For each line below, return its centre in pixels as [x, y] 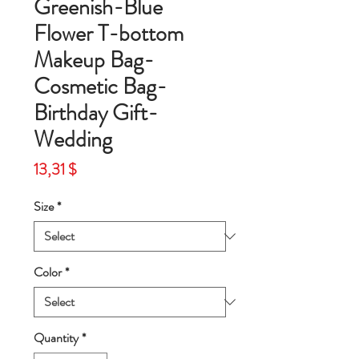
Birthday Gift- [96, 113]
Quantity [56, 338]
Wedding [73, 140]
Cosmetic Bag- [100, 87]
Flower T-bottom [109, 34]
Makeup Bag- [94, 61]
